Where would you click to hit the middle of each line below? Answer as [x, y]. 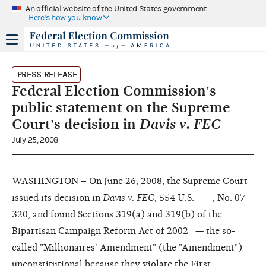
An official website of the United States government [116, 9]
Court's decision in [76, 124]
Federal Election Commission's [114, 91]
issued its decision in [57, 197]
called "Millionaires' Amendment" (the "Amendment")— [131, 247]
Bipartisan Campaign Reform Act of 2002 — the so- [123, 231]
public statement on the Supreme [121, 107]
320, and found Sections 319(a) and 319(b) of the [117, 214]
